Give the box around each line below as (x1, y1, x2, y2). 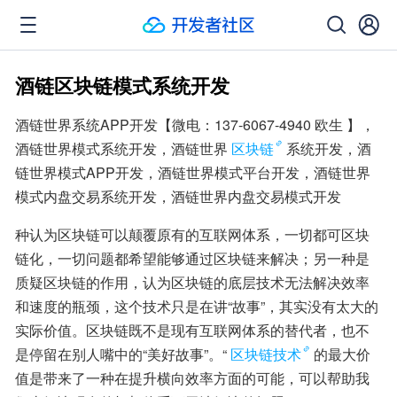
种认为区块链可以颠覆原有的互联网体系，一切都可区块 (15, 224, 370, 245)
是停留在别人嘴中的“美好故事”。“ (15, 344, 227, 364)
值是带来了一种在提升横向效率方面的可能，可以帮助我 (15, 368, 370, 388)
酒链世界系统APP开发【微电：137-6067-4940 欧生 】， (15, 114, 375, 135)
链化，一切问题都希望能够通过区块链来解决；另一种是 (15, 248, 370, 269)
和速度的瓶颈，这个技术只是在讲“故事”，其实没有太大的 (15, 296, 378, 316)
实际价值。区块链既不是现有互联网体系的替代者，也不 (15, 320, 370, 340)
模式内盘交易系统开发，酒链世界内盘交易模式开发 (15, 186, 341, 206)
